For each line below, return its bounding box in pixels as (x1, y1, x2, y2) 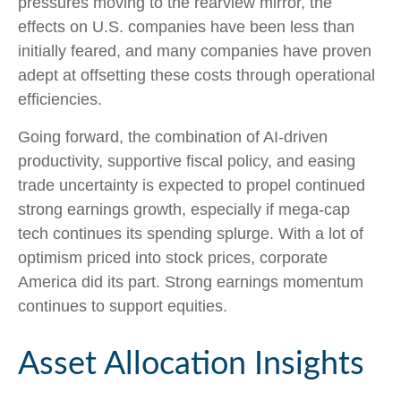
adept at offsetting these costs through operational (18, 66, 375, 84)
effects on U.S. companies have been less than (18, 18, 354, 36)
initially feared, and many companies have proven (18, 42, 371, 60)
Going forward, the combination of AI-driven (18, 128, 328, 146)
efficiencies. (18, 90, 102, 108)
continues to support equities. (18, 297, 227, 315)
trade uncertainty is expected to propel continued (18, 176, 365, 194)
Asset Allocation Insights (18, 348, 364, 380)
